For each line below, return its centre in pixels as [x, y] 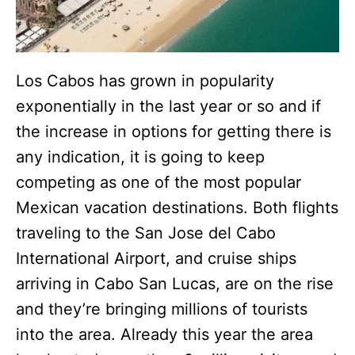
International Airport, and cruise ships [156, 258]
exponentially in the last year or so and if [168, 106]
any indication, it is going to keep [140, 157]
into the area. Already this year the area [164, 334]
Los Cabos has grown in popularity [145, 80]
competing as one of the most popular [158, 182]
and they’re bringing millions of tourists [162, 309]
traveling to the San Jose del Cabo [146, 233]
